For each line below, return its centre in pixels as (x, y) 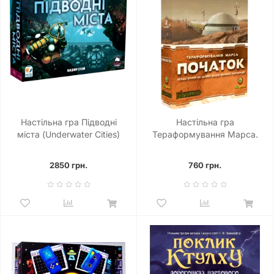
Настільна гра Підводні (68, 122)
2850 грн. (68, 165)
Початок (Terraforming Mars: (205, 146)
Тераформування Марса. (205, 134)
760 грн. (205, 165)
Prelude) (205, 159)
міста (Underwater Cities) (68, 134)
